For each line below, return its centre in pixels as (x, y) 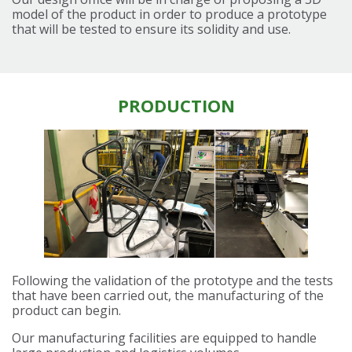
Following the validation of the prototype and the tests (172, 281)
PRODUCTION (176, 106)
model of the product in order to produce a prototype (169, 15)
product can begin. (66, 311)
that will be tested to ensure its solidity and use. (151, 29)
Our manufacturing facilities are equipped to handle (164, 338)
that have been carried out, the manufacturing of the (168, 296)
